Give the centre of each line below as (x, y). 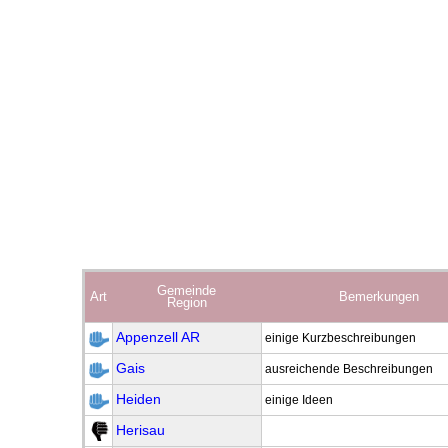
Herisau (140, 430)
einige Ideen (299, 399)
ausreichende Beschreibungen (349, 368)
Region (186, 302)
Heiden (138, 399)
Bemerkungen (378, 296)
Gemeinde (186, 290)
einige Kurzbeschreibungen (340, 337)
